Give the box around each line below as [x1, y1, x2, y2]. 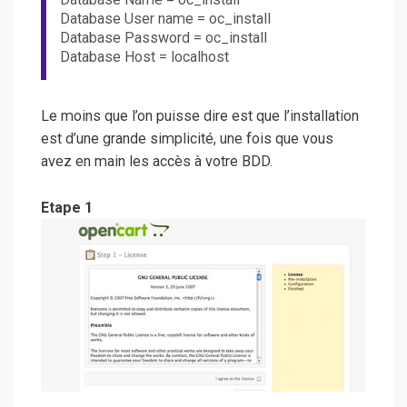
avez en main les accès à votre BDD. [41, 152, 273, 170]
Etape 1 [41, 199, 93, 217]
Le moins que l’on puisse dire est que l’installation [41, 106, 359, 124]
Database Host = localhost [60, 48, 229, 66]
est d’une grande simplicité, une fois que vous [41, 129, 333, 147]
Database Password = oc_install [60, 29, 267, 47]
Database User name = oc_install [60, 10, 271, 28]
